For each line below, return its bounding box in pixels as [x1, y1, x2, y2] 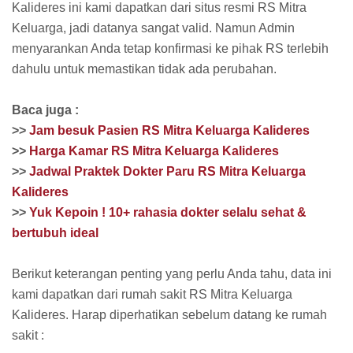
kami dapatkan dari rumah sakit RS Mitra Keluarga [12, 287, 292, 301]
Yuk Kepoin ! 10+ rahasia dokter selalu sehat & [29, 205, 307, 219]
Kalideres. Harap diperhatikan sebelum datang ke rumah [12, 307, 327, 321]
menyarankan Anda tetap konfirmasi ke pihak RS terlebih [12, 41, 329, 55]
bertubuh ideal [12, 225, 98, 240]
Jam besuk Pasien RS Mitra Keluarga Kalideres [29, 123, 310, 137]
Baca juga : [12, 102, 79, 117]
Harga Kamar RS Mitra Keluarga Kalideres [29, 143, 279, 158]
